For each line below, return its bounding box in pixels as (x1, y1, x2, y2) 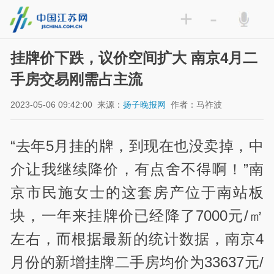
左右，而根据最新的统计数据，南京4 (10, 231, 264, 248)
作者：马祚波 (171, 99, 223, 109)
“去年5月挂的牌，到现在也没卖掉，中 (10, 138, 264, 155)
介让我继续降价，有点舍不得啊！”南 (10, 161, 264, 178)
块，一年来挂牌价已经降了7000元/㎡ (10, 207, 264, 224)
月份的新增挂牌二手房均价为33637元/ (10, 254, 264, 271)
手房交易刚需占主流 (10, 71, 143, 88)
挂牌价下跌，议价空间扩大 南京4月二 (10, 50, 258, 67)
